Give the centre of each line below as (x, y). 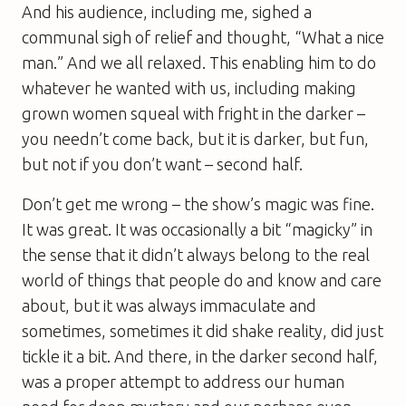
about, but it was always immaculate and (169, 305)
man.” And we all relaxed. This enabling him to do (199, 62)
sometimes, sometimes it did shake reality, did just (203, 330)
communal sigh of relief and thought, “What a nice (203, 37)
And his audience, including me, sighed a (167, 11)
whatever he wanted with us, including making (189, 87)
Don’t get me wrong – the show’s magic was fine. (198, 203)
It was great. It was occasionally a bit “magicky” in (197, 229)
